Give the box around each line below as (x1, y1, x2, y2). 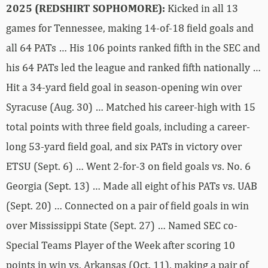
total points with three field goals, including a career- (6, 120, 250, 133)
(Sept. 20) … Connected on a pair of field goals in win (6, 199, 249, 212)
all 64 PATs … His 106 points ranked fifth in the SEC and (6, 41, 260, 54)
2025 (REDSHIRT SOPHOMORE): (6, 2, 165, 15)
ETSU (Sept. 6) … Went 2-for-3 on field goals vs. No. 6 (6, 160, 251, 173)
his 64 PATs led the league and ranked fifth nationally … (6, 61, 261, 74)
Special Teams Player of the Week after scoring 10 (6, 239, 235, 252)
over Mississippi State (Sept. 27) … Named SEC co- (6, 219, 237, 232)
